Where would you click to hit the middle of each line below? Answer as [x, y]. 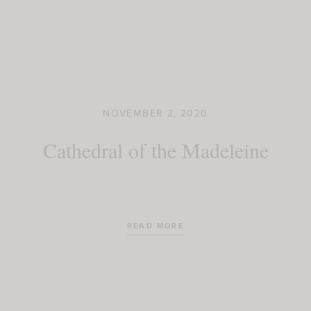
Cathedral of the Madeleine [155, 150]
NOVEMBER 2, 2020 [155, 113]
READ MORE [155, 226]
